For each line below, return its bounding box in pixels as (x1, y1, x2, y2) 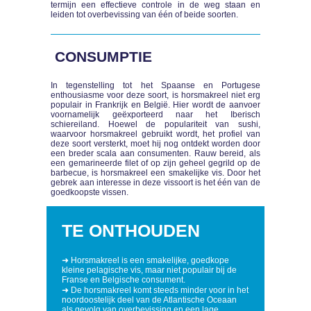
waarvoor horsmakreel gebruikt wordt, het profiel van (51, 129, 260, 140)
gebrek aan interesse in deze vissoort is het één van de (51, 178, 260, 188)
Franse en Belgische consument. (62, 275, 186, 285)
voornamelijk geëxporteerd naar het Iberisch (51, 110, 260, 120)
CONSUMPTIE (51, 48, 157, 65)
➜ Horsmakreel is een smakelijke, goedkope (62, 255, 230, 266)
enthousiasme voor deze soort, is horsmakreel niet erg (51, 90, 260, 101)
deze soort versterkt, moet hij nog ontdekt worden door (51, 139, 260, 149)
